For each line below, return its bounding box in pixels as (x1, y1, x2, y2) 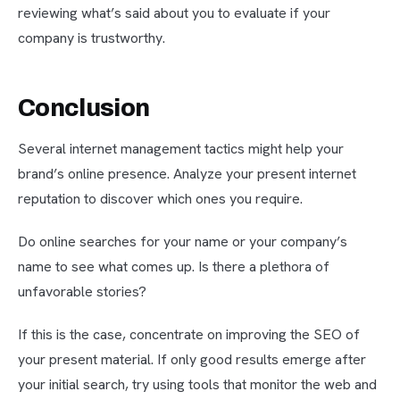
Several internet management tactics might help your (18, 139, 344, 159)
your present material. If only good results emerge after (18, 350, 366, 370)
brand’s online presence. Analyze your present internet (18, 164, 356, 184)
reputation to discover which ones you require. (18, 189, 303, 209)
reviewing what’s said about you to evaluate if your (18, 4, 330, 23)
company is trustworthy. (18, 29, 165, 48)
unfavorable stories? (18, 282, 146, 302)
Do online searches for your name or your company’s (18, 232, 347, 252)
